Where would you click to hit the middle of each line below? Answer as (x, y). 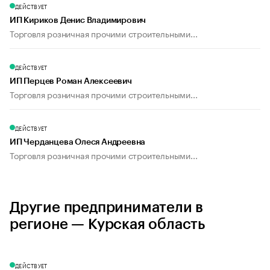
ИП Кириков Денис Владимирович (78, 21)
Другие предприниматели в (107, 208)
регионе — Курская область (107, 224)
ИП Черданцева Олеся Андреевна (78, 143)
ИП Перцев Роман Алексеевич (71, 82)
